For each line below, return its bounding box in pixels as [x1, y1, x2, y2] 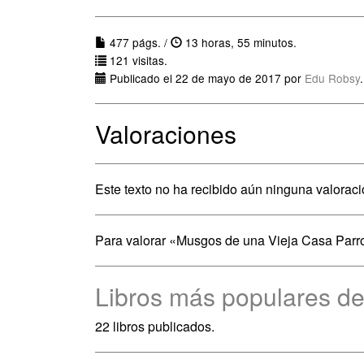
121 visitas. [106, 52, 167, 68]
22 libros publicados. [95, 317, 214, 336]
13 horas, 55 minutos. [182, 34, 297, 50]
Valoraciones [95, 116, 236, 151]
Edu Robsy [305, 70, 360, 86]
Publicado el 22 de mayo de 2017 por [106, 70, 305, 86]
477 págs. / [106, 34, 171, 50]
